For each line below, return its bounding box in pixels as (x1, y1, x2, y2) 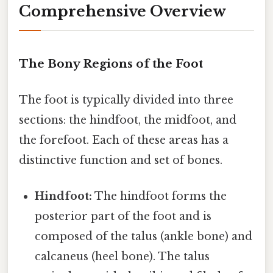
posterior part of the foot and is (35, 210, 212, 224)
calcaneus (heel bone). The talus (35, 250, 210, 264)
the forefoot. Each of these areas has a (19, 133, 229, 147)
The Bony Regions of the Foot (19, 56, 203, 71)
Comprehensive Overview (19, 2, 226, 21)
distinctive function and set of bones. (19, 154, 222, 168)
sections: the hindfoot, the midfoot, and (19, 113, 236, 127)
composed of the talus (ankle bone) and (35, 230, 253, 244)
